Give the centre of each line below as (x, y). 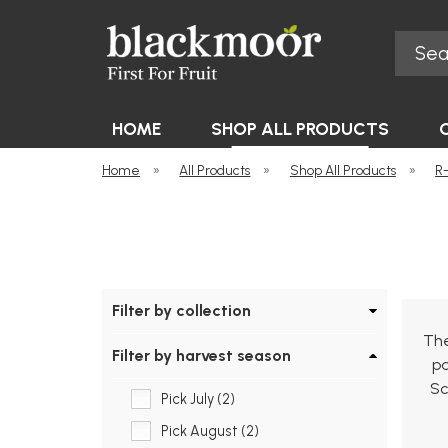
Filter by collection (181, 311)
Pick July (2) (198, 399)
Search (418, 42)
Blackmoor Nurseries (233, 91)
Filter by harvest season (201, 356)
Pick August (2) (210, 431)
